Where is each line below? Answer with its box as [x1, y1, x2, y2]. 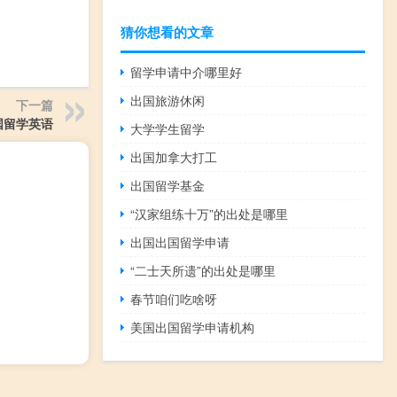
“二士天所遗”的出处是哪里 [130, 261, 276, 279]
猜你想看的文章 [121, 21, 214, 42]
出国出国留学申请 [130, 232, 230, 251]
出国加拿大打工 [130, 147, 218, 166]
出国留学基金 [130, 175, 206, 194]
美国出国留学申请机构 [130, 317, 255, 336]
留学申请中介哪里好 [130, 62, 243, 81]
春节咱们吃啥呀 [130, 289, 218, 307]
